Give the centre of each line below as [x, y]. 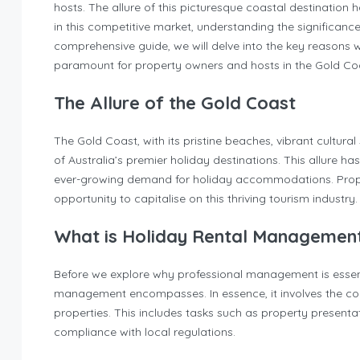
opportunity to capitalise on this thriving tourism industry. [206, 198]
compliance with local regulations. [145, 332]
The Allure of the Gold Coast [175, 103]
